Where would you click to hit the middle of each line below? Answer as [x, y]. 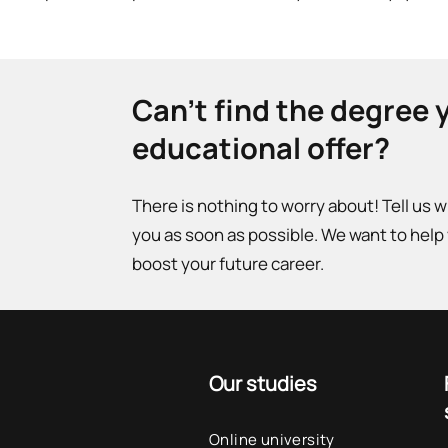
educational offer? [261, 148]
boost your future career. [228, 263]
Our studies [263, 383]
